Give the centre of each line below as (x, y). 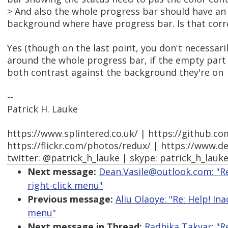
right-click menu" (65, 186)
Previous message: (70, 199)
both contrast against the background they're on (115, 73)
